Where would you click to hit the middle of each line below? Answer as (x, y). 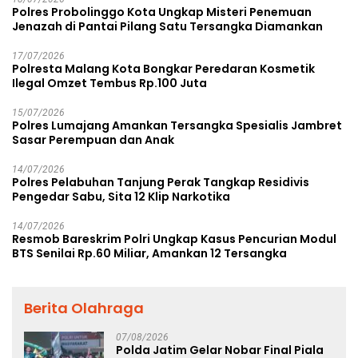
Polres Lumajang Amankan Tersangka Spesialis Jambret (177, 125)
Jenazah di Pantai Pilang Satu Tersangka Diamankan (167, 26)
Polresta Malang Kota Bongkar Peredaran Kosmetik (163, 68)
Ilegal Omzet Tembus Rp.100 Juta (109, 83)
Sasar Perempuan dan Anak (93, 139)
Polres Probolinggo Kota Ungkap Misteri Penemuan (162, 12)
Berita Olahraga (84, 308)
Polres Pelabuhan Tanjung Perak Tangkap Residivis (161, 182)
